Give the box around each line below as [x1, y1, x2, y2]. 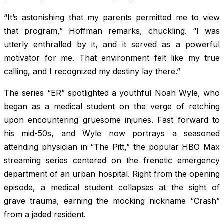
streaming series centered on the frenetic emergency [4, 155, 220, 165]
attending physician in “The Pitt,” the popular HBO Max [4, 141, 220, 152]
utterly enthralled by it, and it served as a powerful [4, 39, 220, 49]
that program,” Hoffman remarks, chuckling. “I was [4, 25, 220, 36]
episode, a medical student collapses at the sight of [4, 182, 220, 192]
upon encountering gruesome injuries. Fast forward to [4, 114, 220, 125]
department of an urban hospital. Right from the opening [4, 168, 220, 179]
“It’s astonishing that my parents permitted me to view [4, 12, 220, 22]
